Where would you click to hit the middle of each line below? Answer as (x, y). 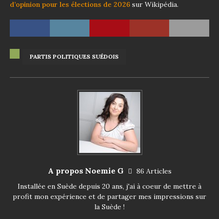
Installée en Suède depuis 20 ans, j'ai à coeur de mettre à (109, 186)
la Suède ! (109, 207)
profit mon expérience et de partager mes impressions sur (109, 196)
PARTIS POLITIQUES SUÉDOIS (74, 56)
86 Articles (154, 171)
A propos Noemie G (87, 170)
